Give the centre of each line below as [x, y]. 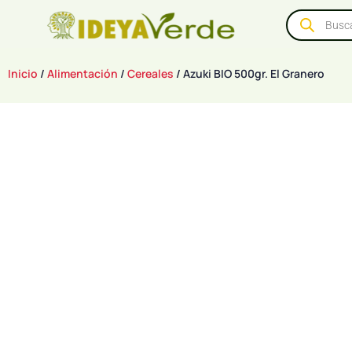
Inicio [23, 73]
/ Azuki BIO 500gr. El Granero [249, 73]
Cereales [150, 73]
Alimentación [82, 73]
